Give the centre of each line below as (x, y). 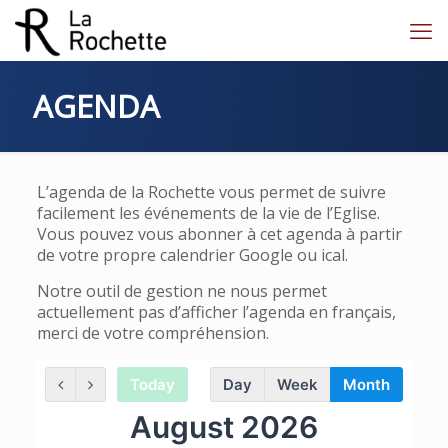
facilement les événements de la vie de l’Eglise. (208, 213)
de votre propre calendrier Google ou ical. (192, 255)
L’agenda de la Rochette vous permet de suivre (211, 192)
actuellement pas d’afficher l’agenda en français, (216, 312)
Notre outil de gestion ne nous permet (181, 291)
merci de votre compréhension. (152, 333)
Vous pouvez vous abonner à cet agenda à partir (219, 234)
